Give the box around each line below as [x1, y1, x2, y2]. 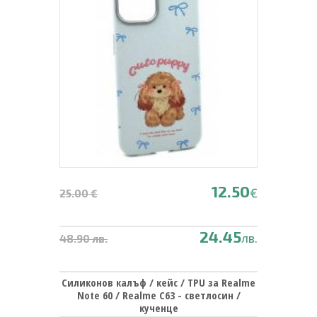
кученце [139, 300, 178, 315]
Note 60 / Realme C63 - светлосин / [76, 287, 241, 302]
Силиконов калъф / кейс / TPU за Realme [62, 275, 255, 289]
